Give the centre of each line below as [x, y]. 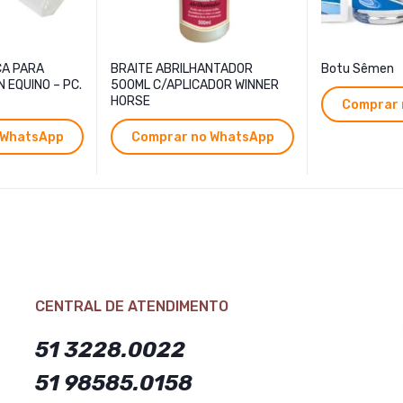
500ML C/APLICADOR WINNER [195, 85]
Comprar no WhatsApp [202, 137]
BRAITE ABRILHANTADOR [182, 69]
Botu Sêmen [358, 69]
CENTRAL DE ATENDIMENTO [132, 307]
